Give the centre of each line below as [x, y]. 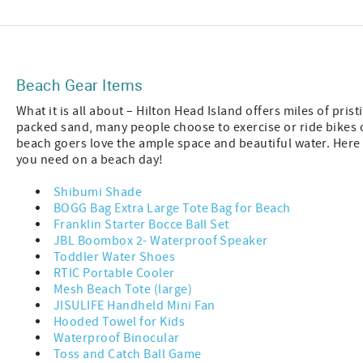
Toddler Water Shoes [116, 257]
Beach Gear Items [80, 85]
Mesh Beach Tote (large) [124, 290]
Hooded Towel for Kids [120, 322]
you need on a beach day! [91, 160]
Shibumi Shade [98, 192]
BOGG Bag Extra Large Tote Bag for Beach [172, 209]
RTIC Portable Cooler [114, 273]
